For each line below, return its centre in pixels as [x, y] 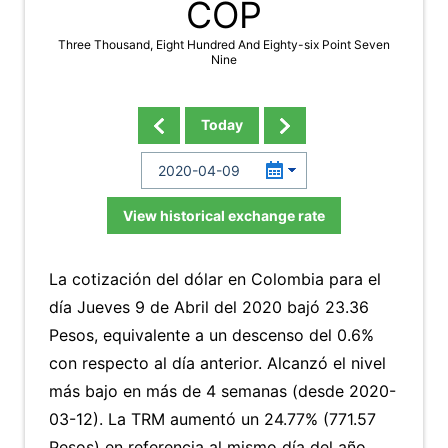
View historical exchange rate [224, 215]
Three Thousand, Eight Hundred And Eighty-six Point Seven [224, 44]
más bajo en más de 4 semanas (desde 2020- [222, 391]
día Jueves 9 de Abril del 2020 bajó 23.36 [209, 307]
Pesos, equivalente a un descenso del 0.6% [211, 335]
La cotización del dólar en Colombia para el [215, 279]
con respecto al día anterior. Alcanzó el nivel [217, 363]
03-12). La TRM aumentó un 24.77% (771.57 [212, 419]
